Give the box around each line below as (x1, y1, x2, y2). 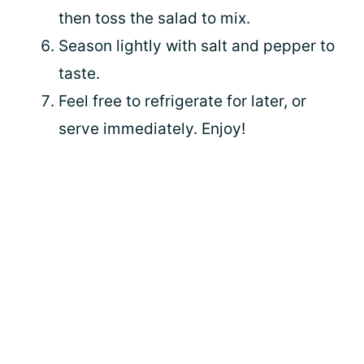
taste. (58, 63, 100, 83)
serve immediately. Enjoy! (58, 119, 245, 138)
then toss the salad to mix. (58, 8, 250, 28)
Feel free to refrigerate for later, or (58, 91, 306, 110)
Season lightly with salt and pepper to (58, 36, 335, 55)
